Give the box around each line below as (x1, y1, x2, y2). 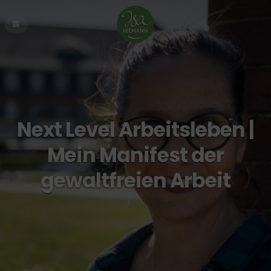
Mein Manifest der (47, 141, 224, 170)
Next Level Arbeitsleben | (16, 116, 255, 145)
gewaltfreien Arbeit (40, 166, 231, 195)
